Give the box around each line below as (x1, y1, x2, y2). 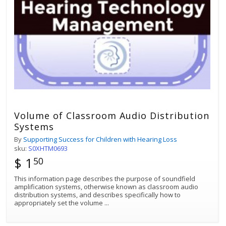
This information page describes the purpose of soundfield (14, 174, 195, 183)
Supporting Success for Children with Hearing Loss (23, 134, 177, 144)
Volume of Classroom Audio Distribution (14, 109, 209, 122)
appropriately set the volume (14, 198, 104, 207)
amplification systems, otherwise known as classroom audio (14, 182, 198, 191)
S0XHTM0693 (28, 143, 68, 153)
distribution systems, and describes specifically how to (14, 190, 181, 199)
